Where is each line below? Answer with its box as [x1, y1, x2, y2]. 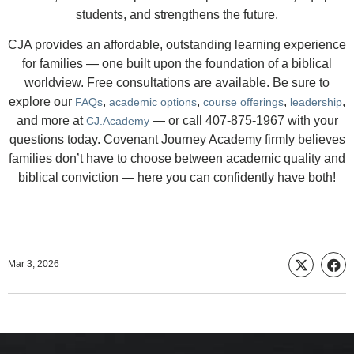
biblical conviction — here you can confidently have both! [18, 171, 336, 184]
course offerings [203, 96, 284, 108]
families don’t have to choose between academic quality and [9, 152, 345, 165]
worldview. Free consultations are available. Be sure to [24, 76, 330, 89]
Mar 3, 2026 [8, 258, 59, 269]
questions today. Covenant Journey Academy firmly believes [9, 133, 345, 146]
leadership [290, 96, 342, 108]
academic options [109, 96, 197, 108]
